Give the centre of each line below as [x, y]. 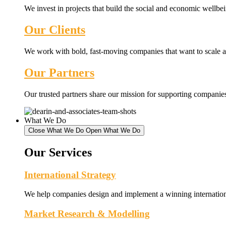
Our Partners [59, 72]
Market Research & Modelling [87, 214]
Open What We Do [113, 130]
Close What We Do [56, 130]
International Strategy [70, 175]
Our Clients [55, 30]
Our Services [58, 152]
